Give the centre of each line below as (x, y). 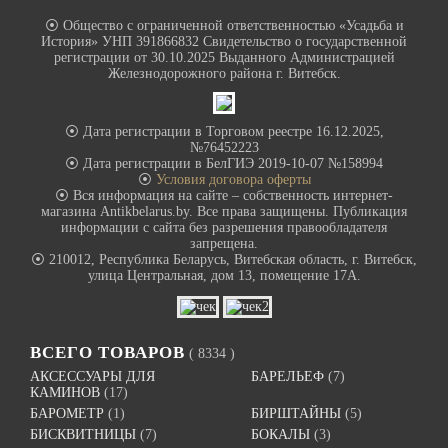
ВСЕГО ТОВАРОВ (107, 353)
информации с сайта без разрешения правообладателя (224, 228)
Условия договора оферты (233, 180)
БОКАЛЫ (281, 435)
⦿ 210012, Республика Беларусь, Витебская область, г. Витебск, (224, 260)
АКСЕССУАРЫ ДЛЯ (92, 377)
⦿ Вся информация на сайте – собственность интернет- (224, 196)
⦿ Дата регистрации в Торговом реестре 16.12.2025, (224, 132)
